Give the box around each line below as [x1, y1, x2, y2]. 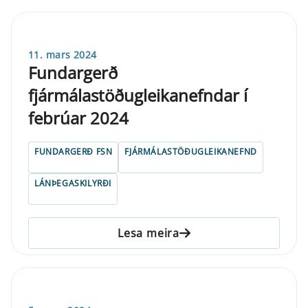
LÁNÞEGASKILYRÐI [34, 177, 111, 189]
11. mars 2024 [28, 47, 97, 61]
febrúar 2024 [28, 106, 129, 129]
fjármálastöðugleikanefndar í [28, 83, 247, 107]
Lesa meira [118, 225, 179, 241]
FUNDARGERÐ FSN [34, 145, 113, 157]
